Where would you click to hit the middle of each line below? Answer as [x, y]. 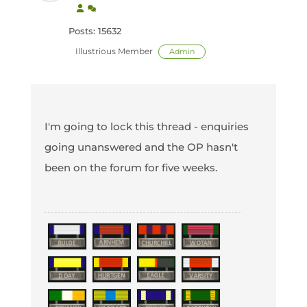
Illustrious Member [114, 51]
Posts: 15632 [95, 31]
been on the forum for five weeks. [131, 168]
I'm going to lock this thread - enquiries [146, 126]
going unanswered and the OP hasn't [141, 147]
